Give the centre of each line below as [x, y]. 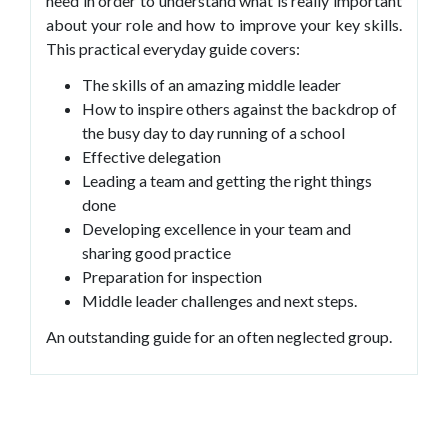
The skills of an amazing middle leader [211, 84]
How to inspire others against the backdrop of [239, 108]
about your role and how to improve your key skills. [224, 24]
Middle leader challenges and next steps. [219, 300]
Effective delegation [151, 156]
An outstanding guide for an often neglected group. [219, 336]
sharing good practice [156, 252]
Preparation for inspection [172, 276]
